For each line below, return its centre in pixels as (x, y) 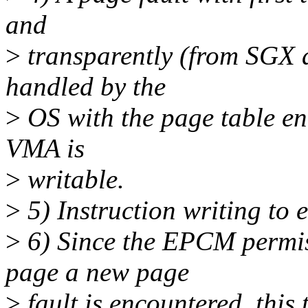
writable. (73, 179)
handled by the (86, 87)
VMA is (45, 148)
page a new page (97, 272)
